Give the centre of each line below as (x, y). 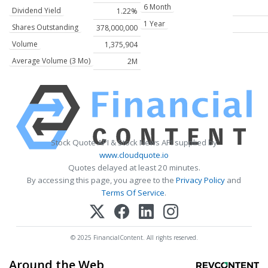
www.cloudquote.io (134, 155)
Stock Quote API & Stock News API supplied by (134, 143)
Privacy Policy (200, 180)
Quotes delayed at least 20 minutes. (134, 168)
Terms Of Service (133, 193)
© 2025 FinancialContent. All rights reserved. (134, 237)
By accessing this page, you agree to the (101, 180)
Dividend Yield (36, 11)
